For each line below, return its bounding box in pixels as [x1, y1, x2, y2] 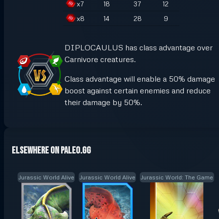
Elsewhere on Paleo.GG [12, 145, 91, 157]
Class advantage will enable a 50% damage [65, 73, 215, 84]
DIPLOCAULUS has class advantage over [65, 42, 213, 52]
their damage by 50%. [65, 97, 142, 107]
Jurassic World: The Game [140, 173, 213, 181]
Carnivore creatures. [65, 54, 136, 64]
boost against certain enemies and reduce [65, 85, 211, 95]
